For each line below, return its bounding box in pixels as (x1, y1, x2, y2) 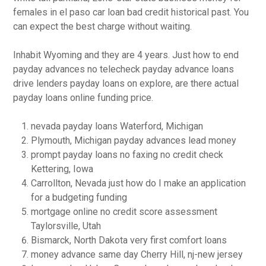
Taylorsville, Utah (31, 220, 102, 232)
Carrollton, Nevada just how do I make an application (31, 178, 246, 189)
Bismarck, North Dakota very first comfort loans (31, 235, 227, 246)
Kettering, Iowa (31, 163, 94, 175)
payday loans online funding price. (13, 92, 154, 103)
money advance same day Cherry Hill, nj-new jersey (31, 249, 243, 260)
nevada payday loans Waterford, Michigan (31, 121, 204, 132)
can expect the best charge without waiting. (13, 21, 192, 32)
